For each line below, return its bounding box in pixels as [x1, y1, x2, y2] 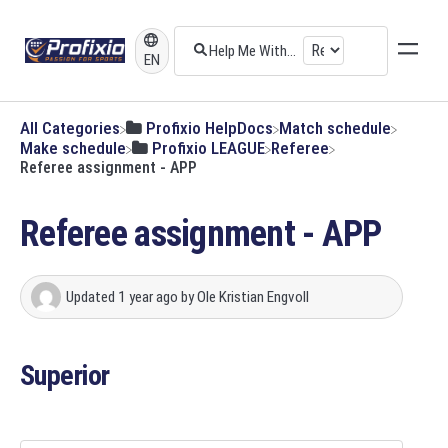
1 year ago [118, 288, 178, 307]
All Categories [20, 118, 120, 139]
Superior [20, 359, 110, 393]
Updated [66, 288, 118, 307]
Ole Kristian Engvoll [197, 288, 309, 307]
